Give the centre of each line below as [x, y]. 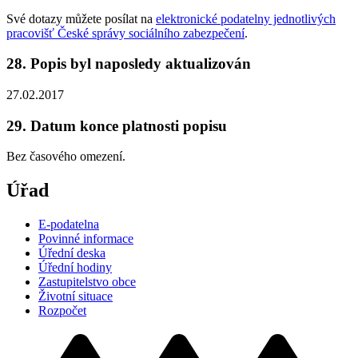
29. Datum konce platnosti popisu [117, 125]
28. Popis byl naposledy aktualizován [129, 64]
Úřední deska [72, 253]
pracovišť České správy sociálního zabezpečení [125, 33]
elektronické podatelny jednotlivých [246, 18]
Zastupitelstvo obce [87, 282]
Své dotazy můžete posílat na [81, 18]
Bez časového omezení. [66, 157]
